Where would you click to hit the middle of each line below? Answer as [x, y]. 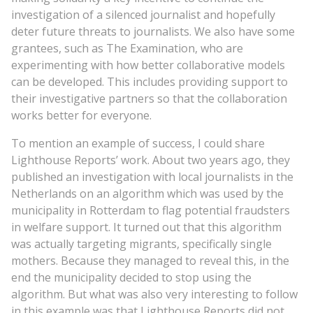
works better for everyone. [81, 115]
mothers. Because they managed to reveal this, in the [150, 260]
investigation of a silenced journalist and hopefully [143, 14]
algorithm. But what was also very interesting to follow [154, 294]
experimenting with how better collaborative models [148, 65]
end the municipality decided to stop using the [131, 277]
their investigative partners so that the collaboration [149, 98]
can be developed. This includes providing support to [150, 81]
